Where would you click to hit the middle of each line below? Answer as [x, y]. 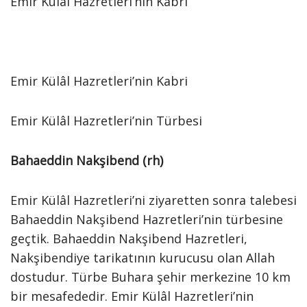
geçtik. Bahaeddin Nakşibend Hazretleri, [129, 238]
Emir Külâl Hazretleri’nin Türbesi [106, 121]
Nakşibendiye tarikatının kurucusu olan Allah [143, 258]
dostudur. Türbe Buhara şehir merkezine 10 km [150, 277]
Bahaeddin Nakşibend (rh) [87, 160]
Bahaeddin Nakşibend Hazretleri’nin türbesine [147, 219]
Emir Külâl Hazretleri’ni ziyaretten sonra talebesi [153, 200]
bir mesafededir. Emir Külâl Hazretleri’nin [132, 296]
